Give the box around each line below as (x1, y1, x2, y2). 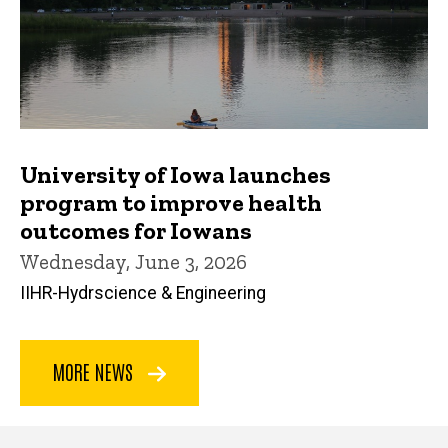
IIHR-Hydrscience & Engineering (20, 282, 266, 303)
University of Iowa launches (20, 159, 331, 189)
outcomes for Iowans (20, 215, 252, 245)
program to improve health (20, 187, 322, 217)
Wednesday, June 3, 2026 (20, 248, 247, 274)
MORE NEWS (53, 358, 138, 385)
